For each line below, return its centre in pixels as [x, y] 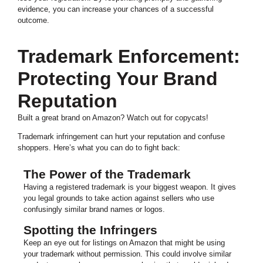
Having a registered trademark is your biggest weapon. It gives [130, 187]
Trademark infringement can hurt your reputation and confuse [121, 136]
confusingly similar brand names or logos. [94, 209]
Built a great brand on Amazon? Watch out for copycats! [113, 117]
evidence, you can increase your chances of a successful [116, 9]
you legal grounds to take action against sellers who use [119, 198]
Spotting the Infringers [90, 230]
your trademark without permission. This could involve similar [127, 254]
